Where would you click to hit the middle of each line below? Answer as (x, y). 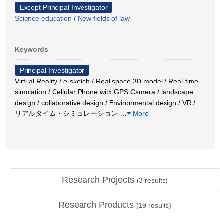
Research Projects (99, 180)
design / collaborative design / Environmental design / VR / (105, 102)
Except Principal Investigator (64, 7)
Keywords (31, 49)
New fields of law (104, 18)
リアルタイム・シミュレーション (67, 113)
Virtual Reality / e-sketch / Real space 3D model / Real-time (107, 81)
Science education (43, 18)
